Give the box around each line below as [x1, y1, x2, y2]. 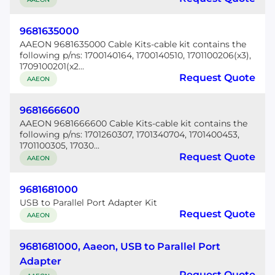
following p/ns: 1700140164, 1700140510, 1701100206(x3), [20, 50, 251, 61]
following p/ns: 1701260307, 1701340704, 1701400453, [20, 129, 239, 140]
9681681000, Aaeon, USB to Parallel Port [20, 241, 220, 252]
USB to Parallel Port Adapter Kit [20, 197, 157, 208]
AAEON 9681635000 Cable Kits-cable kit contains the [20, 39, 246, 50]
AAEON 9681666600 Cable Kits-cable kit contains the [20, 118, 247, 129]
